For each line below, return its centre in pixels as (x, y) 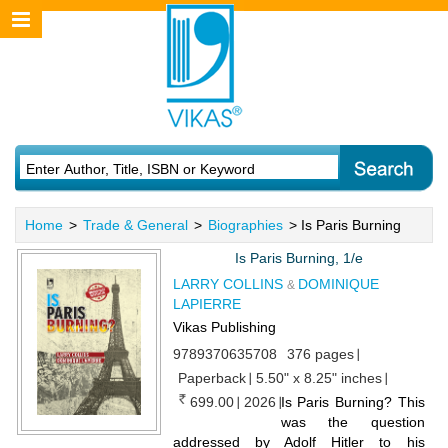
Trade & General (135, 225)
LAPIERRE (206, 304)
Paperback (211, 378)
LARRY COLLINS (227, 284)
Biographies (245, 225)
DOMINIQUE (338, 284)
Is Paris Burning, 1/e (298, 258)
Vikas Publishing (224, 327)
